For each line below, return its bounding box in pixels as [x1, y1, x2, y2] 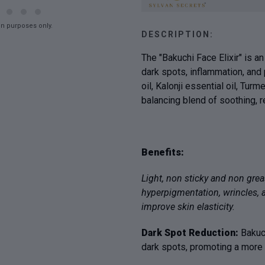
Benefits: [141, 147, 184, 159]
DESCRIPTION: [141, 30, 214, 40]
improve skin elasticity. [141, 201, 235, 213]
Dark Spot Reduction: [141, 227, 241, 239]
